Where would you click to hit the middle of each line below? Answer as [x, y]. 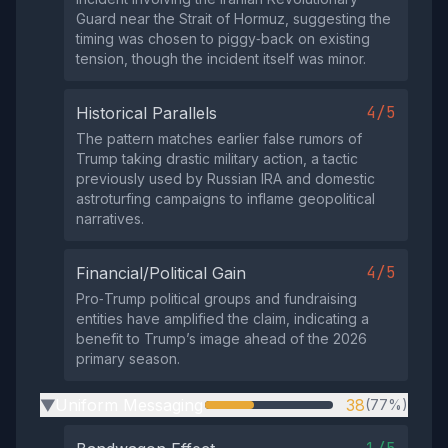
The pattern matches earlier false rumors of [219, 138]
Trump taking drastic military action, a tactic [217, 158]
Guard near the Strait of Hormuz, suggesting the [233, 18]
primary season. [128, 358]
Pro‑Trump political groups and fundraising [216, 298]
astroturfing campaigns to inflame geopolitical [225, 198]
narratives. [110, 218]
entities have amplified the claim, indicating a [222, 318]
